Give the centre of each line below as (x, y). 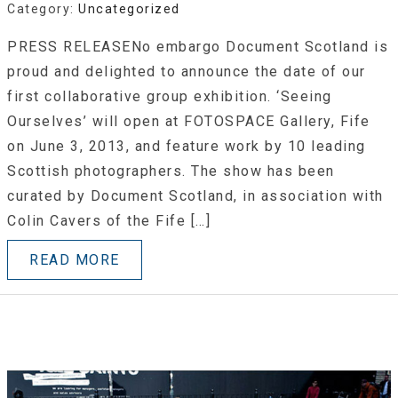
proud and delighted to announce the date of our (187, 72)
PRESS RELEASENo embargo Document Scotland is (198, 47)
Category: (43, 9)
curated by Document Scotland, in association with (195, 196)
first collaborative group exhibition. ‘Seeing (170, 97)
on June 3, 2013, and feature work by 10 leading (187, 147)
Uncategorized (129, 9)
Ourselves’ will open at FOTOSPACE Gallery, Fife (189, 122)
